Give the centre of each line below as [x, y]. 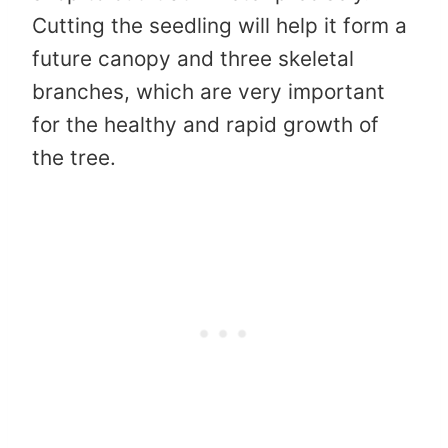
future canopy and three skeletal [193, 59]
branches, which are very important [208, 92]
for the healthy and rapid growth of [205, 125]
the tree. [74, 158]
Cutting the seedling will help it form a [219, 26]
